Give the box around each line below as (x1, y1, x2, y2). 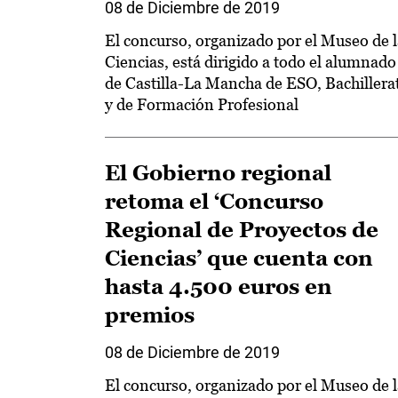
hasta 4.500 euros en (105, 275, 332, 298)
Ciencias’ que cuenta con (105, 246, 373, 270)
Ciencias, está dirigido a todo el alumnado (105, 52, 396, 71)
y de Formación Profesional (105, 95, 298, 114)
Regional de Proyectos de (105, 218, 378, 242)
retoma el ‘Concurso (105, 189, 323, 213)
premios (105, 303, 195, 327)
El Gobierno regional (105, 161, 331, 185)
